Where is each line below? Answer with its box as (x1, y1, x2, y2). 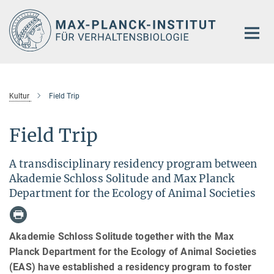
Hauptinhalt (3, 6, 54, 17)
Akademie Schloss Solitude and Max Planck (9, 171, 235, 185)
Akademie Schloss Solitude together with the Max (9, 231, 234, 243)
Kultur (9, 91, 29, 100)
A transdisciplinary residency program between (9, 157, 257, 171)
